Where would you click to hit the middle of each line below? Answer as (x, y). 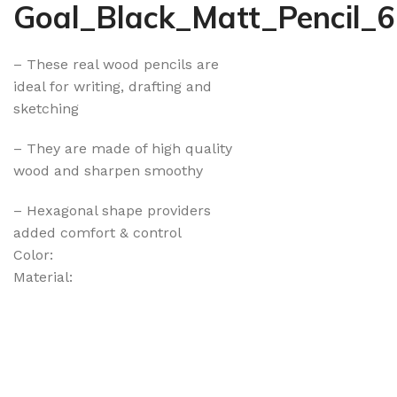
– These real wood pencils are (116, 64)
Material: (43, 276)
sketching (46, 108)
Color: (33, 254)
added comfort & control (97, 232)
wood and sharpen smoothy (108, 170)
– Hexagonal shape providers (112, 210)
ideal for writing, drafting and (113, 86)
